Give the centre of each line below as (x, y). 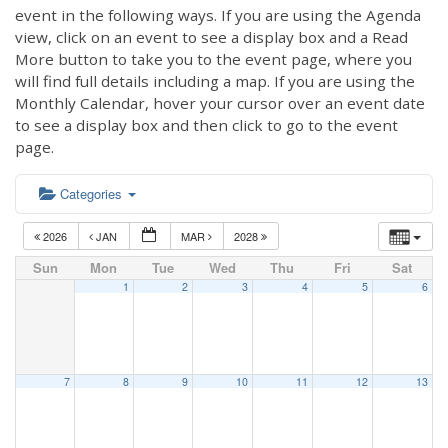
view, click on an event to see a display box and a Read (211, 36)
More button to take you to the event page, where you (213, 58)
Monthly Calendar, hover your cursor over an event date (220, 102)
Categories (93, 193)
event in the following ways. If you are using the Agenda (218, 14)
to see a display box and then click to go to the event (206, 124)
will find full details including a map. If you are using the (215, 80)
